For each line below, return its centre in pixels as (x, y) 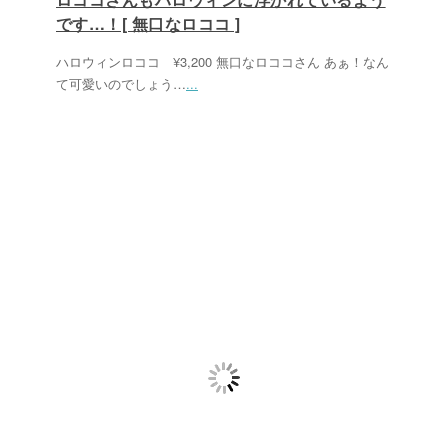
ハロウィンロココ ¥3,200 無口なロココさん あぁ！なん (222, 61)
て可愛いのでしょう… (121, 83)
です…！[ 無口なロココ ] (148, 23)
